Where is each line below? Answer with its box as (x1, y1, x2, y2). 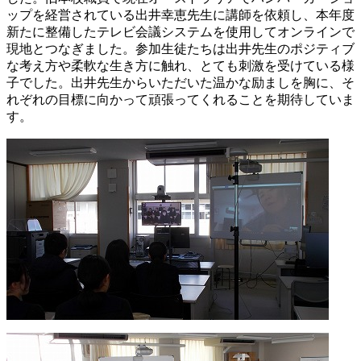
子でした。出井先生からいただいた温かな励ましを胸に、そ (6, 75, 355, 89)
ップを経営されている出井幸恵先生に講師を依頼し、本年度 (6, 7, 355, 22)
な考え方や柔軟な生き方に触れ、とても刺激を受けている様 (6, 58, 355, 73)
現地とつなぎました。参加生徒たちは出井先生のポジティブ (6, 41, 355, 56)
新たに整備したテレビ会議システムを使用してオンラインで (6, 24, 355, 39)
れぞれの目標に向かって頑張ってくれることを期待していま (6, 92, 355, 106)
